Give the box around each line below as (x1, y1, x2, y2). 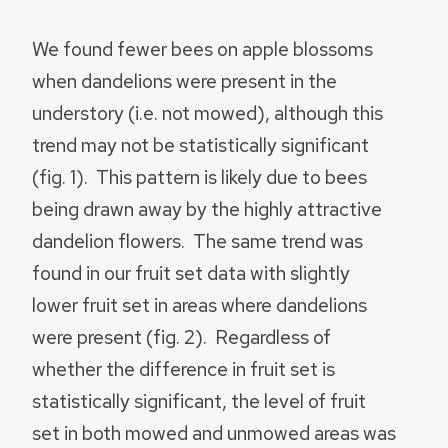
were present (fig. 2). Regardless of (32, 323, 331, 350)
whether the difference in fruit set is (32, 355, 335, 382)
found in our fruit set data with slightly (32, 259, 350, 286)
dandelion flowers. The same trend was (32, 227, 363, 254)
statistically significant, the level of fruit (32, 387, 366, 414)
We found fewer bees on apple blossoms (32, 35, 373, 62)
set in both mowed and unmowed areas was (32, 419, 396, 446)
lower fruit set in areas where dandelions (32, 291, 367, 318)
